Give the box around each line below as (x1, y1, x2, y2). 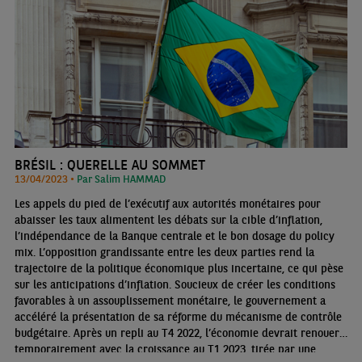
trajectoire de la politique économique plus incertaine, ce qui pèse (14, 260, 343, 276)
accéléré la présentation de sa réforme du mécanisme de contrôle (14, 309, 342, 324)
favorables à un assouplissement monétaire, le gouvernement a (14, 293, 326, 308)
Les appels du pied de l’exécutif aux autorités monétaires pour (14, 196, 321, 211)
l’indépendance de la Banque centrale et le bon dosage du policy (14, 228, 335, 243)
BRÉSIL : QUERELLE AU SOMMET (14, 154, 205, 174)
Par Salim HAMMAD (76, 171, 166, 185)
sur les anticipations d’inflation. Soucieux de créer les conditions (14, 276, 335, 292)
